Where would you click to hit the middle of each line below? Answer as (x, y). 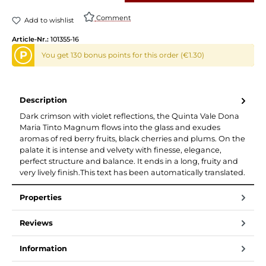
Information (43, 248)
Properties (41, 197)
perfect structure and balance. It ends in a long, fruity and (129, 161)
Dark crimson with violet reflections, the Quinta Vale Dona (129, 116)
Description (43, 100)
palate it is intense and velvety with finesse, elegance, (121, 150)
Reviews (36, 223)
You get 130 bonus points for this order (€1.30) (123, 55)
